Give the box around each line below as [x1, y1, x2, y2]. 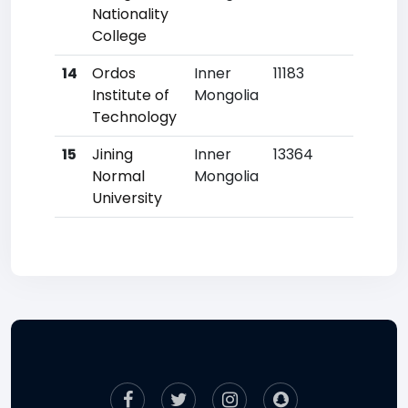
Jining [92, 144, 133, 165]
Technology [92, 107, 177, 127]
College [92, 25, 147, 46]
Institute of [92, 85, 169, 106]
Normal [92, 166, 145, 187]
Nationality [92, 4, 168, 25]
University [92, 188, 162, 209]
